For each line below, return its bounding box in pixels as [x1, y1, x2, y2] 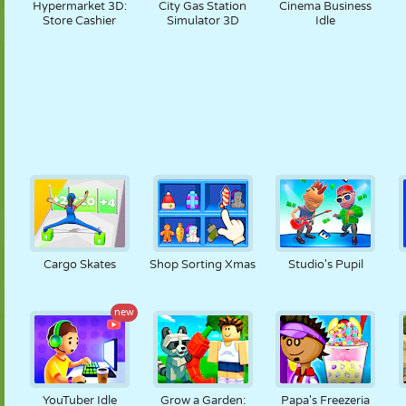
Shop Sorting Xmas [150, 257, 256, 272]
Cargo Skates [43, 257, 116, 272]
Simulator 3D [166, 14, 239, 28]
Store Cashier [43, 14, 117, 28]
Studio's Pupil [287, 257, 363, 272]
